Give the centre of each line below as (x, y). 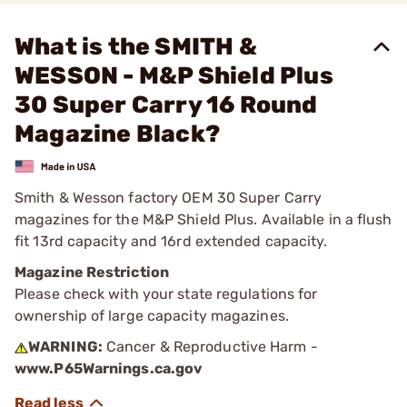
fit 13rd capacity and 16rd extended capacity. (171, 241)
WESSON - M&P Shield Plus (174, 76)
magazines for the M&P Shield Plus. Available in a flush (203, 219)
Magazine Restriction (92, 272)
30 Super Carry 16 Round (166, 105)
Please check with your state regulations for (166, 293)
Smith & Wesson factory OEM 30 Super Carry (169, 197)
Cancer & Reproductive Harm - (210, 346)
